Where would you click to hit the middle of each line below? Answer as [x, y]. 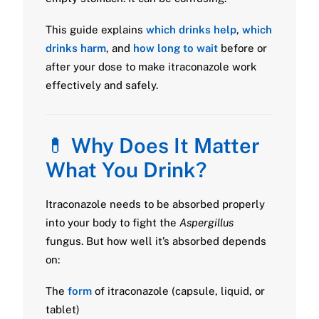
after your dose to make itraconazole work [151, 67]
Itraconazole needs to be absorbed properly [155, 204]
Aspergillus [206, 223]
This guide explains [96, 30]
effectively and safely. [102, 85]
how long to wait [176, 48]
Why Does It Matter [166, 146]
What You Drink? [126, 170]
